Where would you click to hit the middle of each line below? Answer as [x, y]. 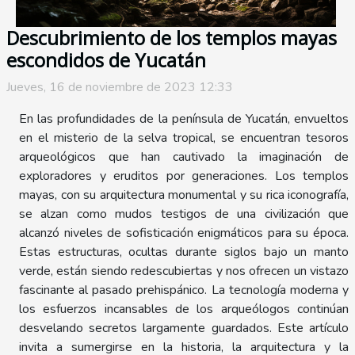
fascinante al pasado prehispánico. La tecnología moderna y [184, 290]
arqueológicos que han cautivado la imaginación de [184, 157]
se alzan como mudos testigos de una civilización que [184, 214]
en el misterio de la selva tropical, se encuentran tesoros [184, 138]
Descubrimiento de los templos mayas [172, 38]
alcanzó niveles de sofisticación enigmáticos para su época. [184, 233]
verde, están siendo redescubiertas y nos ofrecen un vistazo [184, 271]
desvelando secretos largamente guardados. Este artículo [184, 328]
